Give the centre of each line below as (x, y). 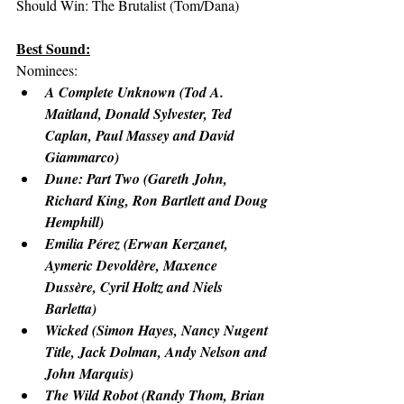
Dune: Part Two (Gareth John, (138, 179)
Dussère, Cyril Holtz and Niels (136, 287)
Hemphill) (74, 222)
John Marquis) (89, 373)
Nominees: (47, 70)
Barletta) (71, 308)
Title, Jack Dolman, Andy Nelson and (158, 352)
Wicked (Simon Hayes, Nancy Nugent (158, 330)
